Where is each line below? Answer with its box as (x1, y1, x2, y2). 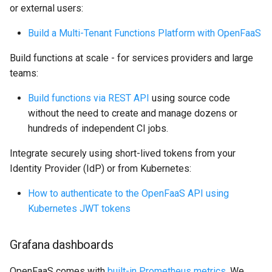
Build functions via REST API (28, 92, 149, 104)
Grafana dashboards (10, 237, 114, 252)
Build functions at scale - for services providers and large (10, 52, 253, 64)
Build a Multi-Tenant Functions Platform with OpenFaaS (28, 27, 261, 39)
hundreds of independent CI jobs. (28, 122, 168, 134)
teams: (10, 67, 38, 79)
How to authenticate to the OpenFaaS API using (28, 187, 229, 199)
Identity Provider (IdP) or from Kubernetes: (10, 162, 191, 174)
